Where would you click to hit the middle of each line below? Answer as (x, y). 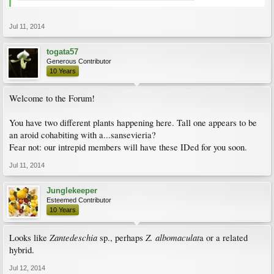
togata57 (62, 52)
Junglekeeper (72, 191)
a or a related (224, 238)
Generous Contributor (79, 61)
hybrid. (22, 250)
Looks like (29, 238)
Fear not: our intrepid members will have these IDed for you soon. (128, 147)
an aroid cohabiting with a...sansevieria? (83, 135)
